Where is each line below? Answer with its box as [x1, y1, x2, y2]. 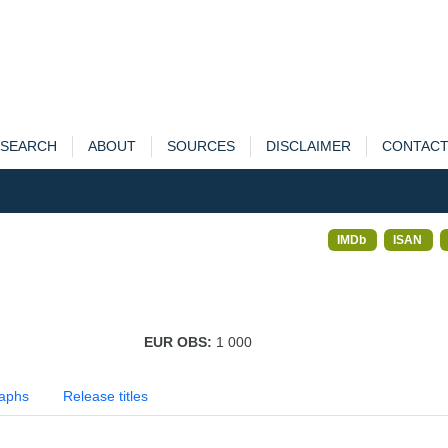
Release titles [63, 388, 148, 404]
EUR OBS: [143, 334, 216, 350]
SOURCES [166, 138, 235, 154]
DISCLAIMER [265, 138, 351, 154]
